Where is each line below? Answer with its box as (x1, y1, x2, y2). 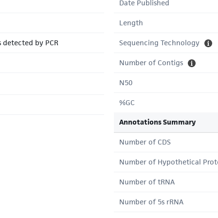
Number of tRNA (119, 177, 175, 186)
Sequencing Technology (119, 38, 200, 47)
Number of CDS (119, 137, 171, 146)
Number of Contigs (119, 58, 183, 67)
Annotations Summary (119, 117, 196, 127)
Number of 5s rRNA (119, 197, 183, 206)
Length (119, 18, 143, 27)
